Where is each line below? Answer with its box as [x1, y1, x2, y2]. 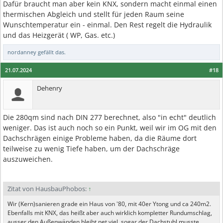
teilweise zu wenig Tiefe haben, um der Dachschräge [3, 144, 180, 153]
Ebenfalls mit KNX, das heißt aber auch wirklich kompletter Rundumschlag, [7, 209, 212, 217]
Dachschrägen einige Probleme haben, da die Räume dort [3, 133, 197, 143]
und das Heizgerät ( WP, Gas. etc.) [3, 30, 115, 40]
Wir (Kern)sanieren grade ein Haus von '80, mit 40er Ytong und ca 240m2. [7, 200, 211, 208]
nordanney [7, 48, 36, 56]
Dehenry [37, 84, 62, 93]
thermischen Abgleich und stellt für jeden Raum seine [3, 9, 184, 19]
